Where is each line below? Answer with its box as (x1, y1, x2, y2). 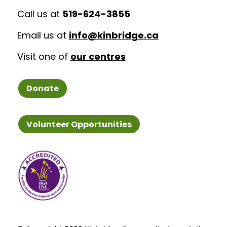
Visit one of (17, 50, 70, 63)
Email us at (17, 29, 69, 42)
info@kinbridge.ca (68, 29, 159, 42)
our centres (70, 50, 126, 63)
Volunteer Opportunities (26, 118, 132, 130)
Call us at (17, 8, 62, 21)
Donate (26, 83, 59, 95)
